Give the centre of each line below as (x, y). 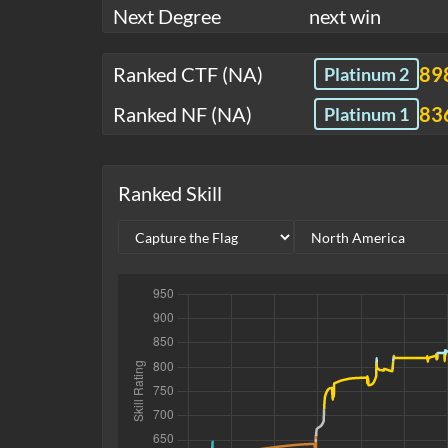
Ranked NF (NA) (182, 114)
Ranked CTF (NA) (188, 74)
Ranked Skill (170, 193)
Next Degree (167, 16)
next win (345, 16)
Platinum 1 (366, 114)
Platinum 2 (366, 74)
